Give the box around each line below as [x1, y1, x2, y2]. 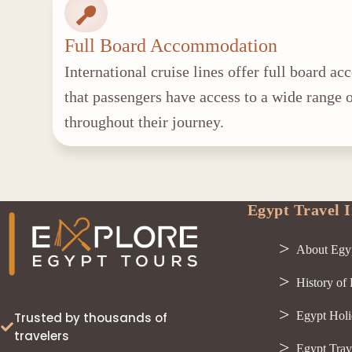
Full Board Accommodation [64, 35, 278, 56]
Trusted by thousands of [14, 310, 168, 326]
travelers [14, 328, 70, 344]
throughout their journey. [64, 113, 225, 130]
